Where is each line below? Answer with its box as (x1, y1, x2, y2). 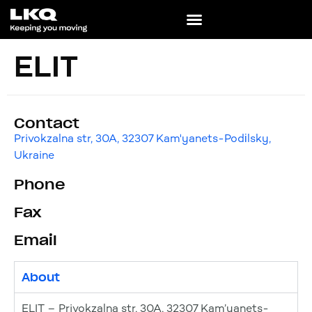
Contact (14, 114, 79, 132)
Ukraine (14, 148, 54, 162)
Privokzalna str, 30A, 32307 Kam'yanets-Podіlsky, (14, 132, 271, 145)
